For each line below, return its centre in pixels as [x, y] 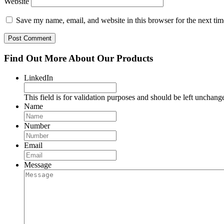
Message [38, 164]
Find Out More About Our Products [78, 58]
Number [37, 125]
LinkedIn [38, 77]
